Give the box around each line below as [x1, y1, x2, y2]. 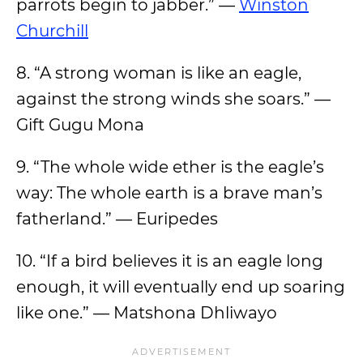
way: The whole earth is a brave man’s [16, 183, 322, 203]
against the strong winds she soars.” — [16, 89, 331, 109]
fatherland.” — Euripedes [16, 209, 218, 228]
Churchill [16, 21, 88, 41]
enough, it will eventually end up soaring [16, 277, 345, 297]
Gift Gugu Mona [16, 115, 144, 135]
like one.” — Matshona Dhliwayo [16, 303, 277, 322]
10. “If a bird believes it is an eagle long [16, 251, 323, 271]
